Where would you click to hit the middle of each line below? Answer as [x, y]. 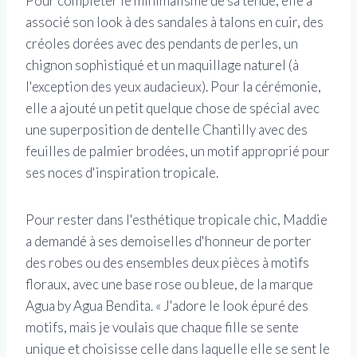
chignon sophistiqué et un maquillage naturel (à [162, 65]
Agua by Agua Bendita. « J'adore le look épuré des [167, 306]
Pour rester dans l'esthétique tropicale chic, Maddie [177, 220]
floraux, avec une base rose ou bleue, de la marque [169, 284]
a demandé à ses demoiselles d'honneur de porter [169, 241]
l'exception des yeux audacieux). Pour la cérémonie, [173, 87]
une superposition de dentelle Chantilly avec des [167, 130]
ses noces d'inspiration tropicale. [122, 173]
